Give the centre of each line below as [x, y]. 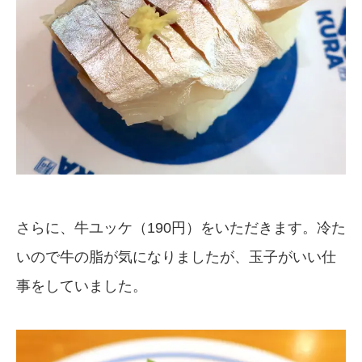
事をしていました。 [82, 286]
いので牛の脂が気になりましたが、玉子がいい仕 [176, 257]
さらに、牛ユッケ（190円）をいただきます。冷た [181, 227]
